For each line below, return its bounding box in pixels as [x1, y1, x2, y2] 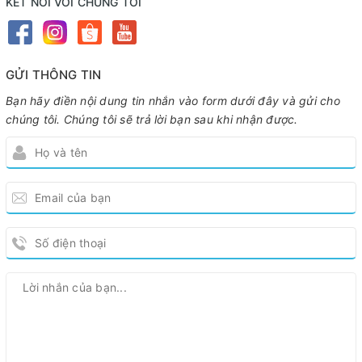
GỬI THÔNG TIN [6, 67, 101, 83]
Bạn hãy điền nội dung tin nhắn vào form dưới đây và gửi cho [6, 94, 340, 108]
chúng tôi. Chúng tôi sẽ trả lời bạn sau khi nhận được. [6, 112, 298, 127]
